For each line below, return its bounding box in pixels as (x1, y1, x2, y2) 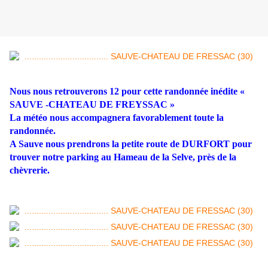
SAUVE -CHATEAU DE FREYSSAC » (10, 99, 175, 110)
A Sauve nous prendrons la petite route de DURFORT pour (10, 139, 252, 150)
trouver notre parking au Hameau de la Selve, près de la (10, 152, 236, 163)
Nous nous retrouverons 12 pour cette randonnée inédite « (10, 86, 245, 97)
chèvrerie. (10, 165, 50, 176)
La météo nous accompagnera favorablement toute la (10, 112, 224, 123)
